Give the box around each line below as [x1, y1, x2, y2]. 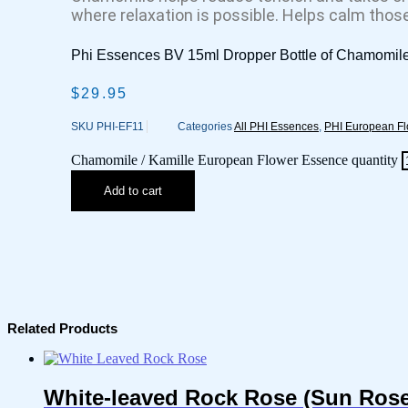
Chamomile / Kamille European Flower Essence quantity [71, 152, 398, 168]
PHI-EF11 [97, 120, 147, 133]
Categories [178, 120, 232, 133]
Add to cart [104, 184, 162, 198]
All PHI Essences [234, 120, 319, 133]
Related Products [7, 321, 117, 336]
